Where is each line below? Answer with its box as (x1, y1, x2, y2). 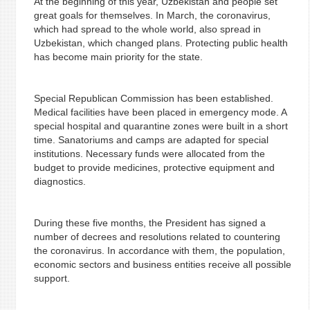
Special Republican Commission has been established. (33, 93, 273, 104)
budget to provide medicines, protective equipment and (33, 162, 275, 173)
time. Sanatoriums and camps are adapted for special (33, 134, 268, 145)
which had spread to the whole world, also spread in (33, 24, 261, 35)
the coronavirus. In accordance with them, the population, (33, 245, 285, 256)
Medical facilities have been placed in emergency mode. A (33, 107, 286, 118)
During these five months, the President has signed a (33, 217, 266, 228)
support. (33, 273, 70, 284)
